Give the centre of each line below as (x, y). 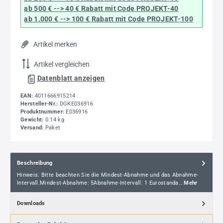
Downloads (31, 203)
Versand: (33, 128)
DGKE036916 (76, 104)
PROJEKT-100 (170, 19)
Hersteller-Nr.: (40, 104)
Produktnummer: (43, 112)
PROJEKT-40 (157, 8)
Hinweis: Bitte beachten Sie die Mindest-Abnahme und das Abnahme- (108, 175)
